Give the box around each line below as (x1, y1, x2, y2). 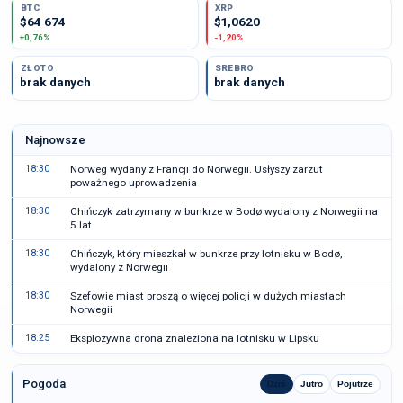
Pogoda (22, 377, 66, 390)
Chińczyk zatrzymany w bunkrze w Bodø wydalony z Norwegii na (70, 205, 378, 218)
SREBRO (214, 63, 255, 73)
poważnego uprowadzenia (70, 176, 197, 189)
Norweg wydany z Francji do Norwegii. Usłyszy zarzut (70, 163, 323, 175)
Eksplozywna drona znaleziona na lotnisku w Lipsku (70, 332, 319, 345)
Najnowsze (25, 133, 85, 147)
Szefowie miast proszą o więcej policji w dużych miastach (70, 290, 346, 302)
